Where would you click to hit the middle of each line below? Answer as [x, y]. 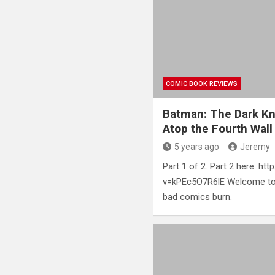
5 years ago [197, 146]
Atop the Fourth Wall [218, 128]
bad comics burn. [198, 197]
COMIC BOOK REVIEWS [202, 83]
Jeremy [255, 146]
